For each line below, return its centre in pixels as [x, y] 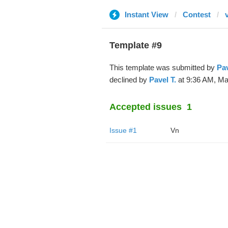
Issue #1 [123, 130]
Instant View [146, 15]
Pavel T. [162, 80]
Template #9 [135, 45]
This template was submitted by [163, 67]
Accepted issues [145, 107]
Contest [196, 15]
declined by [129, 80]
